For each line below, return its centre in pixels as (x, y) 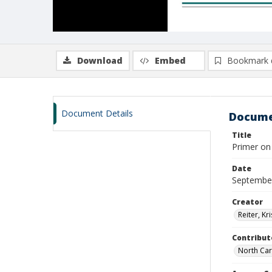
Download (100, 60)
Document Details (97, 113)
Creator (247, 202)
